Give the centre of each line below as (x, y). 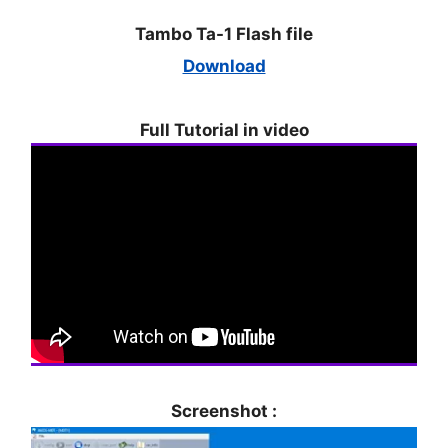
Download (224, 65)
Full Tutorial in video (224, 129)
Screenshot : (224, 410)
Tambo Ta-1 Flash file (224, 33)
